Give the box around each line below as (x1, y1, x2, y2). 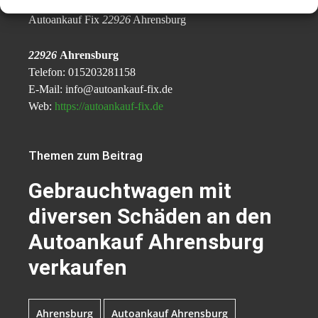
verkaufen (28, 254, 127, 280)
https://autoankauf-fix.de (55, 99, 163, 112)
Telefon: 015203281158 (28, 65, 136, 78)
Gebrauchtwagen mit (28, 177, 231, 203)
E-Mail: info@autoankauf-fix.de (28, 82, 172, 95)
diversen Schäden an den (28, 203, 272, 229)
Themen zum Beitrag (28, 148, 143, 163)
